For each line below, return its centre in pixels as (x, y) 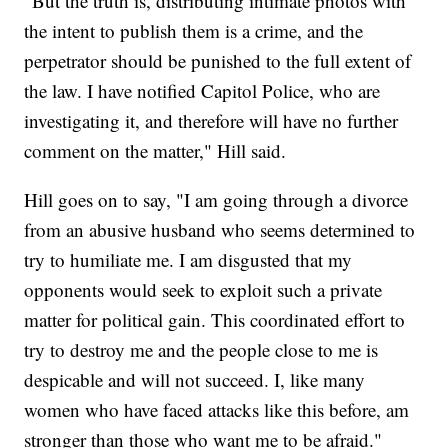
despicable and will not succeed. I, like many (195, 380)
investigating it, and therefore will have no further (211, 121)
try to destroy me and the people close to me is (201, 350)
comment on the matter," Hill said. (155, 151)
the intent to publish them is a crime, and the (194, 31)
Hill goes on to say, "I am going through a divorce (216, 200)
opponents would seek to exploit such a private (203, 290)
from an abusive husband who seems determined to (220, 230)
